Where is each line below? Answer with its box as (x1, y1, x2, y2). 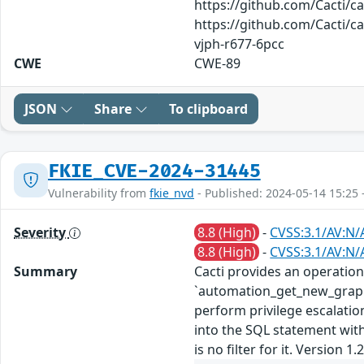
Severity (14, 223, 69, 241)
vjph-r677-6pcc (194, 34, 285, 53)
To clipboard (169, 99, 248, 118)
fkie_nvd (149, 184, 194, 201)
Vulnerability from (48, 184, 149, 201)
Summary (14, 262, 77, 280)
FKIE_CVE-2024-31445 (48, 159, 261, 183)
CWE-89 (194, 54, 241, 72)
